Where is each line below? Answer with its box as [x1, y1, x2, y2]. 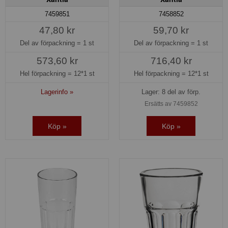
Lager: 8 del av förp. [141, 88, 201, 96]
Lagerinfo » [41, 88, 73, 96]
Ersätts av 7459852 [144, 100, 198, 108]
